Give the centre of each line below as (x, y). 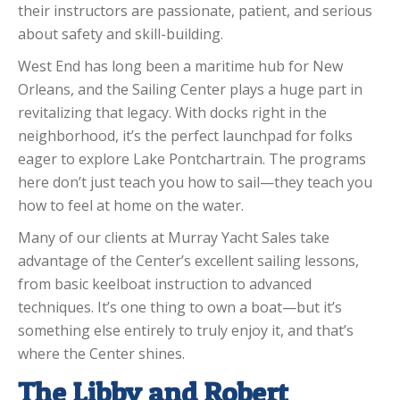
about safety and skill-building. (121, 34)
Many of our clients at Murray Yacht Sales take (174, 238)
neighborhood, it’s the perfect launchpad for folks (185, 136)
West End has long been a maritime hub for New (180, 67)
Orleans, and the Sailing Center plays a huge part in (190, 90)
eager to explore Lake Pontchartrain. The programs (192, 159)
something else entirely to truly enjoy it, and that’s (186, 331)
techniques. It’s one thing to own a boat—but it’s (180, 308)
